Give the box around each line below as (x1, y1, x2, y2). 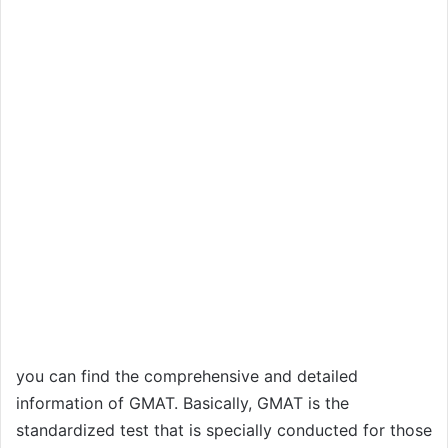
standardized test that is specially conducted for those (16, 419, 432, 440)
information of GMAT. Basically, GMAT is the (16, 392, 349, 413)
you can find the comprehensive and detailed (16, 365, 358, 386)
